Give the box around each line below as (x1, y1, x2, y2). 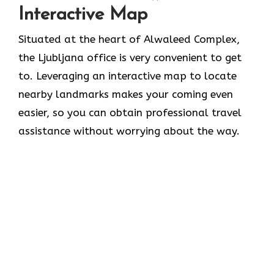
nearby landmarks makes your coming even (18, 88, 233, 101)
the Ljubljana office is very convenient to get (18, 51, 242, 64)
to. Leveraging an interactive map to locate (18, 70, 237, 83)
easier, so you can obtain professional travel (18, 106, 242, 119)
